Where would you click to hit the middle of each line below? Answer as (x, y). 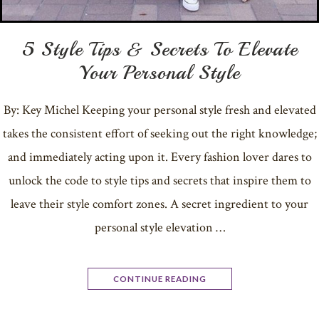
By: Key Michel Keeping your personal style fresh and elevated (159, 110)
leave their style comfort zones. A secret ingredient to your (159, 204)
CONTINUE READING (159, 278)
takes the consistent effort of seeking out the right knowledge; (159, 133)
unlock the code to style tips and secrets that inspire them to (159, 180)
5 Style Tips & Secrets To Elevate (159, 48)
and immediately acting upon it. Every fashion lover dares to (159, 157)
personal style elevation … (159, 227)
